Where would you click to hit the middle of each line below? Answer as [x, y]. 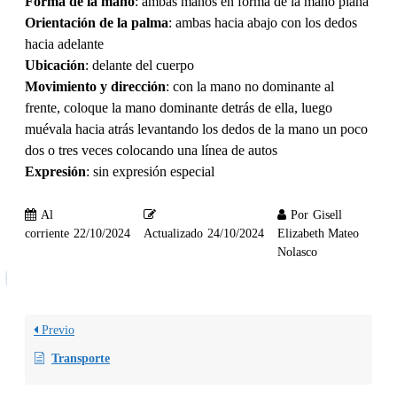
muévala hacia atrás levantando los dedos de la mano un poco [196, 128]
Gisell [327, 215]
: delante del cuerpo [140, 65]
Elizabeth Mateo [318, 234]
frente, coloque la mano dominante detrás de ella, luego [179, 107]
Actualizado [173, 234]
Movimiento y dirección [95, 86]
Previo [56, 331]
